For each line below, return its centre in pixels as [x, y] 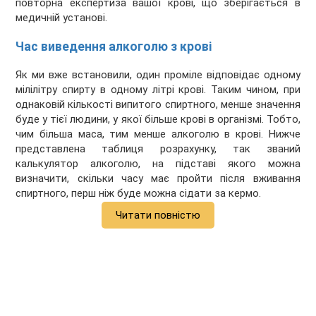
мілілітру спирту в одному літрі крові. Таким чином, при [158, 90]
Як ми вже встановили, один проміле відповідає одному [158, 75]
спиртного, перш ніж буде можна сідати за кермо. [139, 194]
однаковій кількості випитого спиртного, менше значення [158, 105]
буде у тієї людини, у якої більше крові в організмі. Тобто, [158, 120]
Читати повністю [158, 215]
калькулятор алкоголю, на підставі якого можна [158, 164]
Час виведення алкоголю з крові [114, 46]
